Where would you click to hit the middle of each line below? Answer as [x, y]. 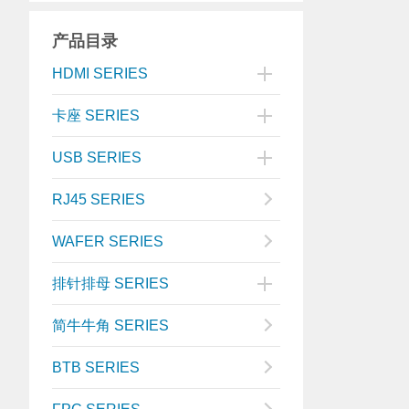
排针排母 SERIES [110, 283]
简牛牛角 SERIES [110, 325]
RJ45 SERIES [99, 199]
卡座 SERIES [96, 115]
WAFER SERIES [108, 241]
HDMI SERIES [100, 73]
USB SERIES [97, 157]
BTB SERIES [96, 367]
